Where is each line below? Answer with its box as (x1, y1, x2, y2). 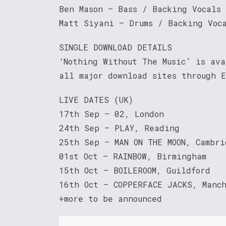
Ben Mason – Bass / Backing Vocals (59, 4, 221, 15)
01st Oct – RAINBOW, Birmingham (59, 151, 206, 162)
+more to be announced (59, 193, 162, 204)
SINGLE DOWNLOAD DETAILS (59, 42, 172, 53)
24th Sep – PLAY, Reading (59, 123, 180, 134)
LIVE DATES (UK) (59, 94, 133, 105)
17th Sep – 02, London (59, 108, 164, 120)
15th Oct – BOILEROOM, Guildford (59, 165, 210, 176)
